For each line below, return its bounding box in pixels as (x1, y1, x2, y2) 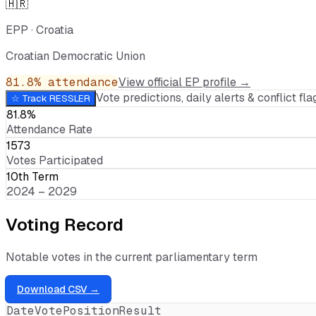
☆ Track (11, 92, 49, 104)
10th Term (6, 169, 59, 184)
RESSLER (49, 92, 90, 104)
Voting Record (6, 213, 123, 236)
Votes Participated (6, 152, 103, 168)
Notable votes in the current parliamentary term (6, 249, 257, 265)
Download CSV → (17, 282, 99, 296)
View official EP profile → (119, 74, 250, 90)
